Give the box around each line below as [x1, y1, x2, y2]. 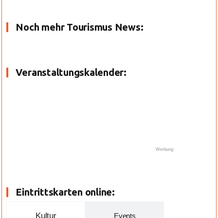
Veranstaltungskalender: [16, 67, 127, 78]
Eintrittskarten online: [16, 186, 115, 198]
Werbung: [156, 147, 175, 152]
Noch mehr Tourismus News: [16, 21, 144, 33]
